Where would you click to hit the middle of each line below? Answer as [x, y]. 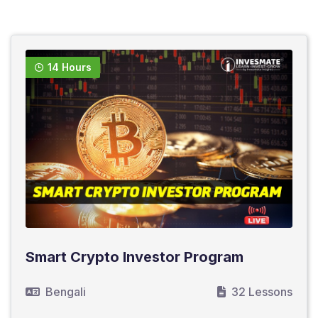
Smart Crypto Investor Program [135, 257]
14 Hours [70, 67]
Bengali [66, 291]
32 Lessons [262, 291]
